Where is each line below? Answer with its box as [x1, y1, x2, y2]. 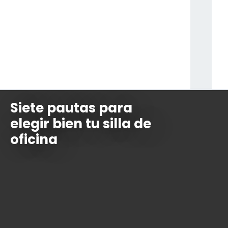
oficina [10, 130, 58, 149]
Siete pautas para [10, 98, 132, 117]
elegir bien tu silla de [10, 114, 151, 133]
